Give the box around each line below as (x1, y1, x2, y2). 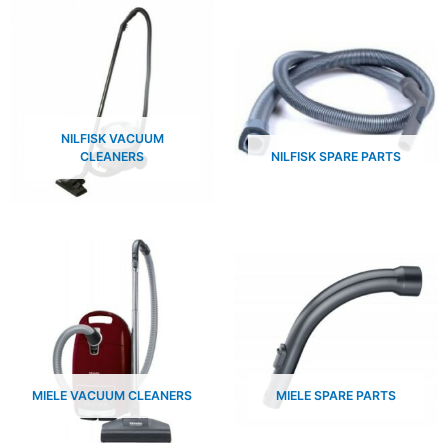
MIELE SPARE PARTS (276, 388, 396, 404)
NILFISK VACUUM (60, 131, 164, 147)
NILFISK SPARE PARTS (271, 149, 401, 165)
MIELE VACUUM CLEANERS (32, 388, 192, 404)
